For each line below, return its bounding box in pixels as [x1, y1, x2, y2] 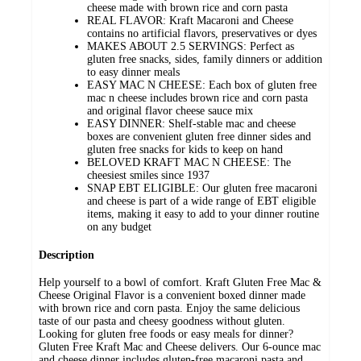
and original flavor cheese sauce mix [87, 105, 253, 118]
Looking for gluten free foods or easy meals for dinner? [39, 328, 293, 341]
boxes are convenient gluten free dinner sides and [87, 131, 311, 143]
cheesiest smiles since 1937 [87, 169, 210, 182]
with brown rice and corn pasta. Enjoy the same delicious [39, 302, 300, 315]
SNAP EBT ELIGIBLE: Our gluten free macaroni [87, 182, 317, 195]
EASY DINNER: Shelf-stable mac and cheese [87, 118, 296, 131]
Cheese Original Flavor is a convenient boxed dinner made [39, 289, 305, 302]
